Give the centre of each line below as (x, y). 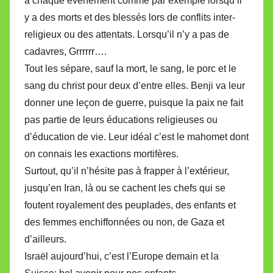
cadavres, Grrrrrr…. (66, 51)
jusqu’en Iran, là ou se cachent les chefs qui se (125, 188)
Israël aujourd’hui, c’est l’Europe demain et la (122, 256)
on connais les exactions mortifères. (101, 154)
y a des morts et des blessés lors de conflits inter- (130, 17)
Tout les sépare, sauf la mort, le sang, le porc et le (130, 68)
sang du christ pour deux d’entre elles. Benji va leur (135, 85)
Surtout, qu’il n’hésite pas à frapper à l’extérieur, (127, 171)
